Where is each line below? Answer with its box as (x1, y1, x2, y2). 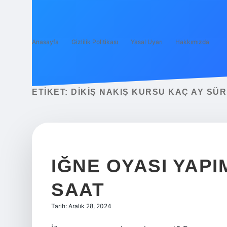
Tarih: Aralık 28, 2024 (51, 202, 111, 210)
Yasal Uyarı (131, 38, 163, 46)
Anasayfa (32, 38, 59, 46)
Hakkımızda (175, 38, 209, 46)
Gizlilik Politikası (71, 38, 118, 46)
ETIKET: (32, 88, 71, 96)
